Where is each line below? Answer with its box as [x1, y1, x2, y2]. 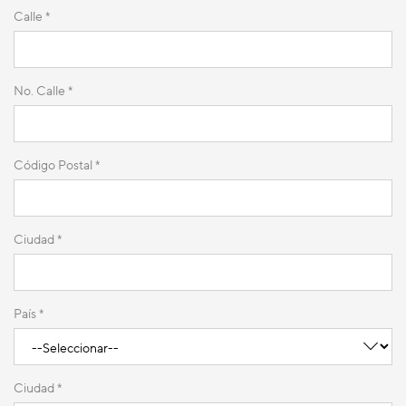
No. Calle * [14, 82, 72, 100]
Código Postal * [14, 156, 100, 174]
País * [14, 304, 43, 323]
